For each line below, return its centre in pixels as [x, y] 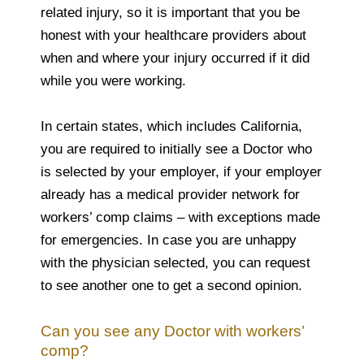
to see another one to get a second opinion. [171, 285]
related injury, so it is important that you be [170, 12]
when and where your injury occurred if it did [175, 58]
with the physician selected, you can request [175, 262]
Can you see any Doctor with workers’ [172, 331]
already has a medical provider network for [170, 194]
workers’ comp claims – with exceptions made [180, 217]
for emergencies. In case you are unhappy [169, 240]
